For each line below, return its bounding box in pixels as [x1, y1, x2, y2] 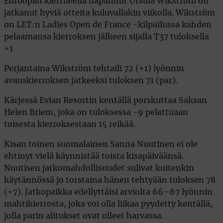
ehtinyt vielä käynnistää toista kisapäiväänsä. [4, 152, 184, 160]
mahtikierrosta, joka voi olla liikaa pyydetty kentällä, [4, 200, 213, 208]
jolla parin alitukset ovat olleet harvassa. [4, 212, 163, 220]
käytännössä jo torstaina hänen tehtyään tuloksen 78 [4, 176, 216, 184]
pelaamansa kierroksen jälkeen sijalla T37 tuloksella [4, 32, 209, 41]
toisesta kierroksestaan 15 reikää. [4, 120, 135, 128]
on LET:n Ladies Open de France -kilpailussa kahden [4, 20, 212, 29]
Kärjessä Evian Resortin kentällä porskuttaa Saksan [4, 96, 207, 105]
